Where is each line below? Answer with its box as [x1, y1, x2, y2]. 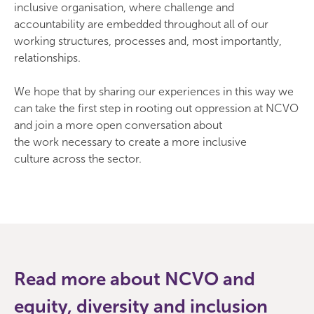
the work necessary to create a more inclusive [14, 135, 247, 149]
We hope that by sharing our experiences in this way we [14, 85, 294, 98]
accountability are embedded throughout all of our [14, 18, 268, 31]
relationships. [14, 51, 81, 64]
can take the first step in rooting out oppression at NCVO [14, 102, 299, 115]
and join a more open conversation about [14, 118, 222, 132]
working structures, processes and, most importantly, [14, 34, 282, 48]
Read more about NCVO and [14, 268, 255, 290]
